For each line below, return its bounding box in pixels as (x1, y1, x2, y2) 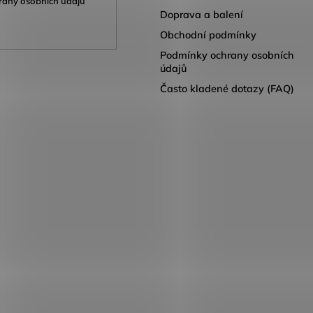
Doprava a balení (159, 8, 243, 22)
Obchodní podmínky (159, 29, 256, 42)
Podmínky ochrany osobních (159, 49, 294, 62)
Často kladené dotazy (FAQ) (159, 82, 294, 96)
